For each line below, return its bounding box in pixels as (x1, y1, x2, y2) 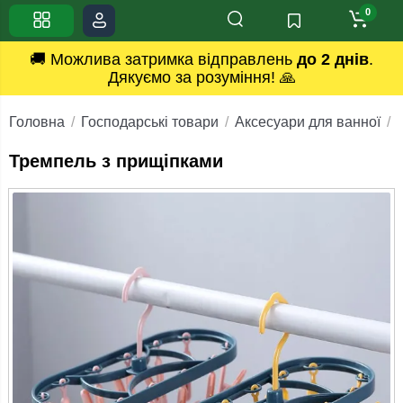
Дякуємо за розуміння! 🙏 (107, 67, 296, 87)
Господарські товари (81, 113, 219, 130)
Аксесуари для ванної (235, 113, 381, 130)
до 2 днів (297, 49, 369, 69)
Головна (9, 113, 65, 130)
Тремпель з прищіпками (9, 150, 223, 172)
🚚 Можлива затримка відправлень (30, 49, 297, 69)
